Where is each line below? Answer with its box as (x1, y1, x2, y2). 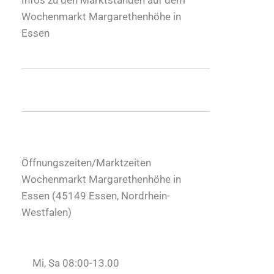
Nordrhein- (121, 189, 170, 202)
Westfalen (21, 206, 68, 218)
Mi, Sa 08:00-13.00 (32, 256, 119, 269)
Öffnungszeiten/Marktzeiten (21, 156, 151, 169)
